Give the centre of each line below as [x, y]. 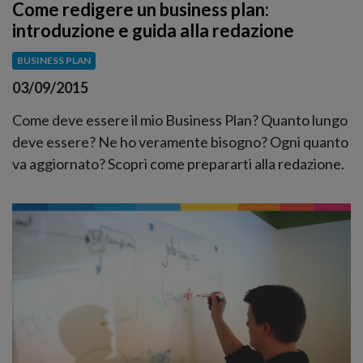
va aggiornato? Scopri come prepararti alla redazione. [178, 163]
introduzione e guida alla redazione [153, 31]
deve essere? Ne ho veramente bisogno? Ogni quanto [180, 141]
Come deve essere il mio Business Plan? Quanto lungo [180, 120]
